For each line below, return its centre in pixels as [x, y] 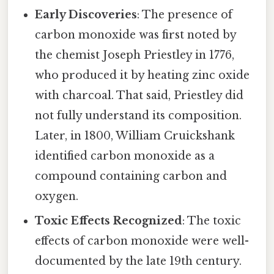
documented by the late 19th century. [139, 261]
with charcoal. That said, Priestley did [139, 96]
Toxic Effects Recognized [109, 221]
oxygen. [57, 197]
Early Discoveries [86, 15]
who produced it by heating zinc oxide [143, 76]
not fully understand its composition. [139, 116]
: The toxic [212, 221]
